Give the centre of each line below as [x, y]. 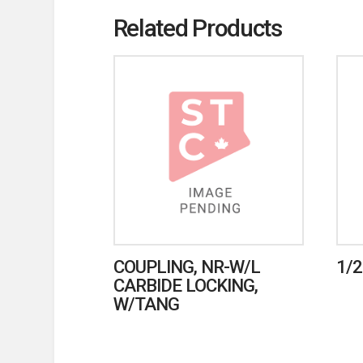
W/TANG [146, 304]
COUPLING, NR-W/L [187, 267]
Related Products [197, 28]
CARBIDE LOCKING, [186, 286]
